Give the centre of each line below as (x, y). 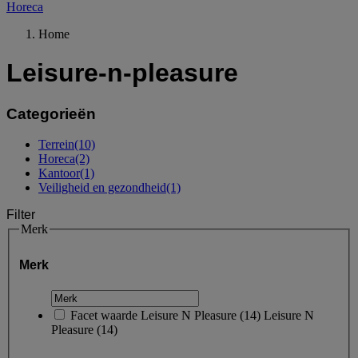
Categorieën (51, 113)
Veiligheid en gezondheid (102, 188)
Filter (21, 215)
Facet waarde (104, 315)
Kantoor (59, 173)
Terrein (56, 145)
